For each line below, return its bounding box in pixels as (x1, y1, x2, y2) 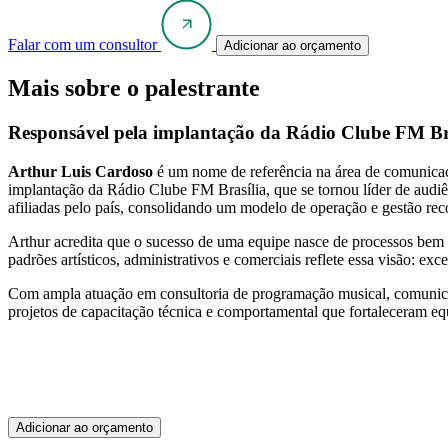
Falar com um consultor (8, 35, 157, 53)
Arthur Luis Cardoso (8, 163, 153, 181)
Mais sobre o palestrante (8, 75, 260, 102)
